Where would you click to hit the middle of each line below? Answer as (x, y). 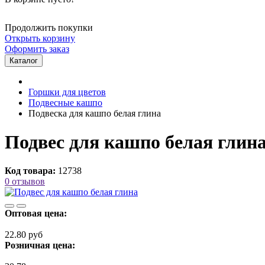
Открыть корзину (40, 38)
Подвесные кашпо (65, 102)
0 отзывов (25, 182)
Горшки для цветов (67, 92)
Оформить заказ (37, 49)
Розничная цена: (40, 245)
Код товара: (30, 171)
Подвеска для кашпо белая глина (95, 113)
